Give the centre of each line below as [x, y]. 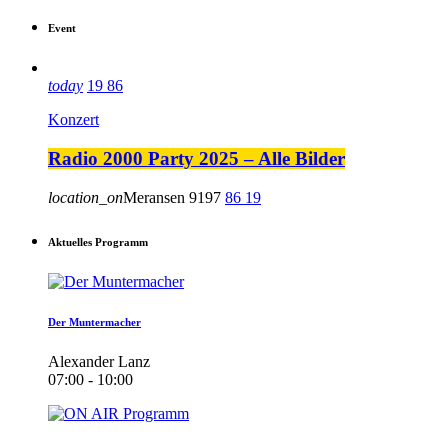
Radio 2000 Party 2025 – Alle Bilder [196, 158]
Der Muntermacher [94, 321]
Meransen [154, 197]
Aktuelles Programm [98, 241]
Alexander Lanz [99, 361]
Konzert [73, 120]
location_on [85, 197]
